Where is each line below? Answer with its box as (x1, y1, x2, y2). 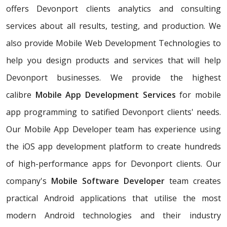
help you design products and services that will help (6, 55, 221, 66)
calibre (6, 89, 35, 101)
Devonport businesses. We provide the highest (6, 72, 221, 84)
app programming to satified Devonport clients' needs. (6, 106, 221, 118)
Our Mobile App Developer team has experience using (6, 124, 221, 135)
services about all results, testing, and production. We (6, 20, 221, 32)
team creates (165, 175, 221, 187)
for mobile (175, 89, 221, 101)
